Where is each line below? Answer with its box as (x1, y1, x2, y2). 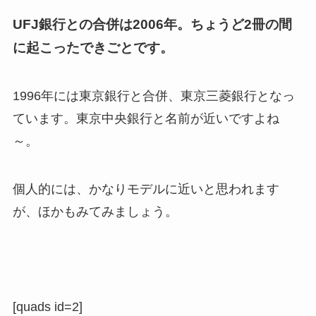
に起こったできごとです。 (12, 39, 174, 55)
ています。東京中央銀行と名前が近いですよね (12, 111, 279, 126)
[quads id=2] (12, 300, 83, 315)
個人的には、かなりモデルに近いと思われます (12, 181, 279, 196)
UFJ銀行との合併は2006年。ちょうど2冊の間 (12, 16, 292, 32)
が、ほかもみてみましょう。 (12, 204, 178, 219)
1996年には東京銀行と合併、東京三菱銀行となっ (12, 88, 295, 103)
